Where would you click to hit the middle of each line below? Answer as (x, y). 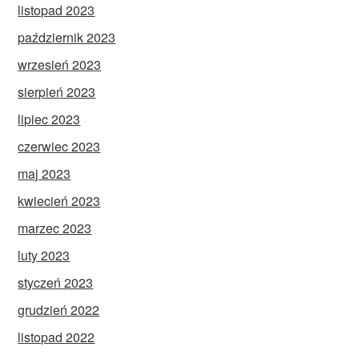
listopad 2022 (56, 337)
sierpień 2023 (57, 91)
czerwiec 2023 (59, 146)
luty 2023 (44, 255)
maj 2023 (44, 173)
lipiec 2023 (49, 119)
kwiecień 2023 (59, 200)
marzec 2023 (55, 228)
